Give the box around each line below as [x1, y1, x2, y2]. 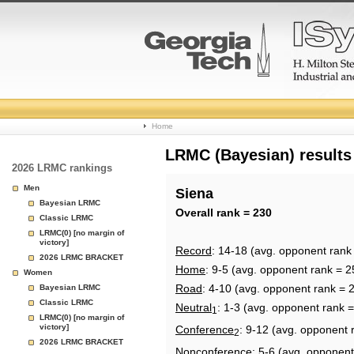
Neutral [175, 301, 212, 314]
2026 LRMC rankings [12, 162, 112, 174]
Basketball [144, 130, 238, 151]
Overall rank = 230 [175, 206, 272, 219]
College [144, 92, 213, 113]
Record [175, 244, 212, 257]
